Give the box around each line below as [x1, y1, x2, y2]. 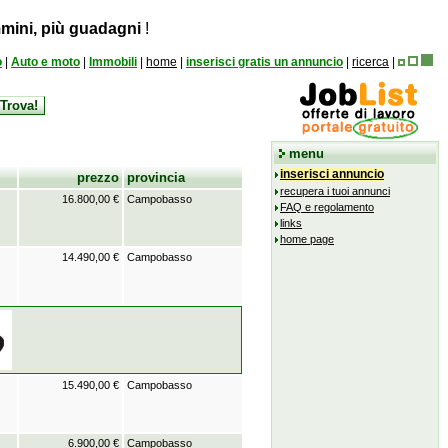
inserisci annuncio [280, 167, 384, 181]
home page [280, 233, 334, 245]
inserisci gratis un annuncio [186, 55, 343, 69]
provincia [127, 170, 185, 185]
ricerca [352, 55, 389, 69]
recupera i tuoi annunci [280, 185, 390, 197]
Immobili [89, 55, 137, 69]
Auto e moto [11, 55, 80, 69]
